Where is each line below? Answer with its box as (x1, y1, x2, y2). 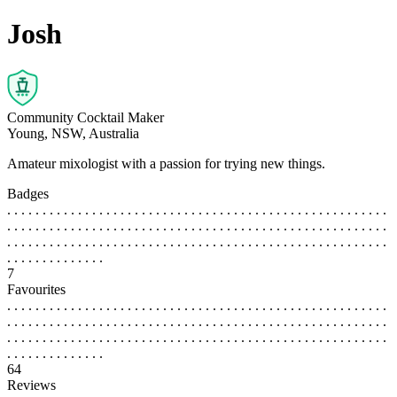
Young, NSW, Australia (7, 125, 139, 141)
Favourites (7, 281, 66, 297)
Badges (7, 185, 49, 201)
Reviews (7, 377, 56, 393)
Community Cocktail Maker (7, 109, 164, 125)
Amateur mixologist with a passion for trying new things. (7, 155, 325, 171)
